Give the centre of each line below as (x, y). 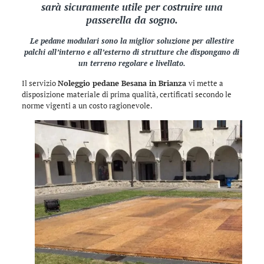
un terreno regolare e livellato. (132, 63)
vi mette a (206, 83)
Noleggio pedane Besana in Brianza (123, 83)
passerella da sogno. (132, 20)
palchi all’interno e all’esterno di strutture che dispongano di (132, 52)
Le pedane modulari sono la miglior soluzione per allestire (132, 41)
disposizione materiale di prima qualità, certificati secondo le (126, 94)
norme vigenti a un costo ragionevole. (87, 105)
